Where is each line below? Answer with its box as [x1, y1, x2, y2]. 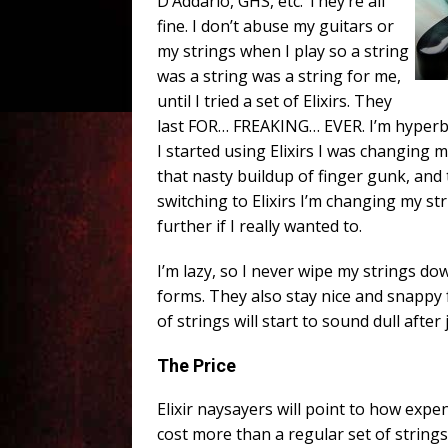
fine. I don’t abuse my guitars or [157, 15, 394, 38]
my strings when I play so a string [157, 40, 409, 63]
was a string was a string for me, [157, 65, 401, 88]
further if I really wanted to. [157, 215, 362, 238]
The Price [157, 355, 236, 377]
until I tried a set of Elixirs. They [157, 90, 392, 113]
